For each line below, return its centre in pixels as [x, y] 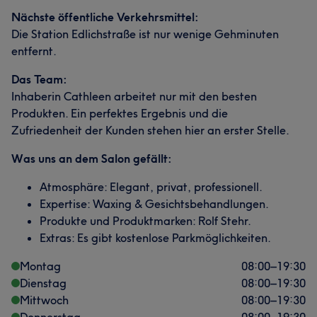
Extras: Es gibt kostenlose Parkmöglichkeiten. [155, 238]
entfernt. [34, 51]
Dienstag [43, 283]
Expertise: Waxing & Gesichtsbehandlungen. [154, 204]
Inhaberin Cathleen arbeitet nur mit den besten [134, 96]
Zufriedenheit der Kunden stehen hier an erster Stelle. [150, 130]
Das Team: [39, 79]
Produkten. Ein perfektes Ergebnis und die [120, 113]
